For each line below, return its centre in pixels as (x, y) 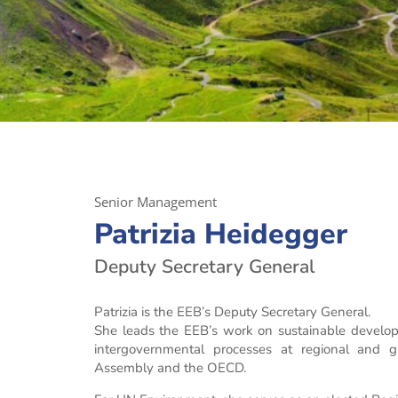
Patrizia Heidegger (221, 234)
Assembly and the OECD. (171, 368)
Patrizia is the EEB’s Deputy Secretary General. (233, 312)
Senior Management (156, 202)
